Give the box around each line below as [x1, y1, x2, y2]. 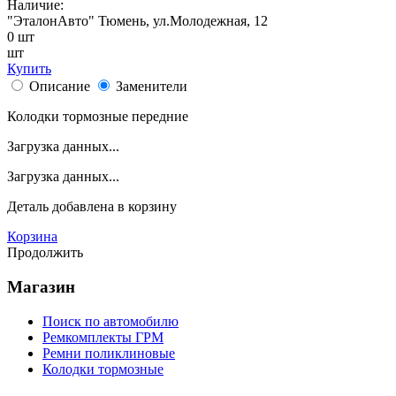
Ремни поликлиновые [42, 345, 175, 361]
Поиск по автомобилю [42, 313, 179, 329]
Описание [29, 79, 90, 95]
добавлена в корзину [52, 199, 177, 215]
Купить [7, 61, 51, 77]
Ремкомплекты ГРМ [42, 329, 164, 345]
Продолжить [7, 245, 83, 261]
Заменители [116, 79, 187, 95]
